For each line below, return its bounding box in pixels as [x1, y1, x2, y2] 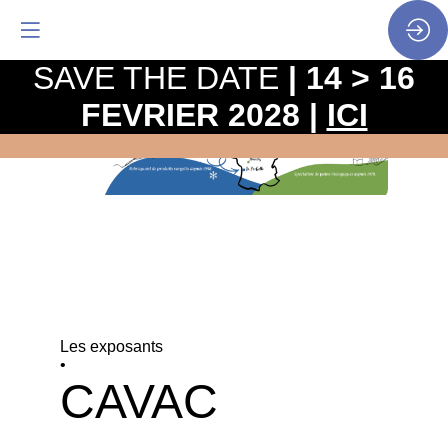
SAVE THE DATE [33, 60, 288, 96]
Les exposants [60, 337, 163, 355]
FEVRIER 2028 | [80, 97, 327, 133]
